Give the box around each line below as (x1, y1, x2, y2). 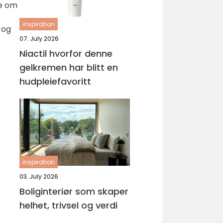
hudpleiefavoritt (19, 75, 91, 88)
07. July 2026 (19, 34, 59, 43)
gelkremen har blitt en (19, 61, 118, 74)
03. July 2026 (19, 172, 58, 181)
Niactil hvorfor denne (19, 47, 49, 60)
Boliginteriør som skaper (19, 185, 128, 198)
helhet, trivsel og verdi (19, 199, 117, 212)
